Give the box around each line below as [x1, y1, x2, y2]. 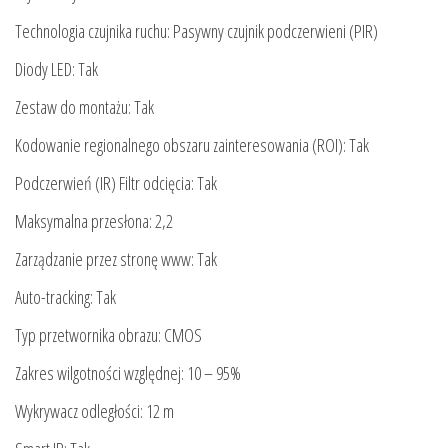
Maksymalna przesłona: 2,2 [15, 209, 173, 234]
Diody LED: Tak [15, 57, 98, 82]
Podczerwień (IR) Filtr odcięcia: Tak [15, 171, 217, 196]
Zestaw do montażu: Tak [15, 95, 154, 120]
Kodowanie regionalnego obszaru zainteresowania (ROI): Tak [15, 133, 369, 158]
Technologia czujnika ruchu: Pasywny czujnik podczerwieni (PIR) [15, 19, 378, 44]
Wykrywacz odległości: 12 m [15, 399, 174, 424]
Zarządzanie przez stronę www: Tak [15, 247, 217, 272]
